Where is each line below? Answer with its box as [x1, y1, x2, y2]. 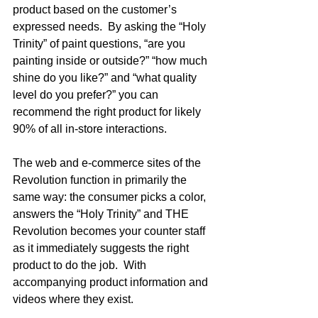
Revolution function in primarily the [13, 174, 190, 186]
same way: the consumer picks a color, [13, 191, 209, 203]
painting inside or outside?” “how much [13, 55, 210, 67]
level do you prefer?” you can [13, 89, 161, 101]
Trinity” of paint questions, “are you [13, 38, 188, 50]
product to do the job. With [13, 259, 149, 271]
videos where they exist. [13, 293, 139, 305]
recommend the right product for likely [13, 106, 204, 118]
